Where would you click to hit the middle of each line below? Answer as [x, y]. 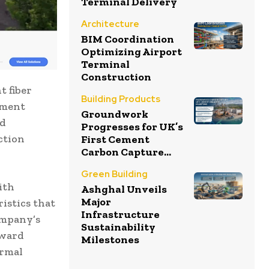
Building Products [121, 99]
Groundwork [115, 114]
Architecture [110, 24]
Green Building [114, 174]
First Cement [115, 139]
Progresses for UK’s [132, 127]
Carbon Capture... [126, 152]
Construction [116, 77]
